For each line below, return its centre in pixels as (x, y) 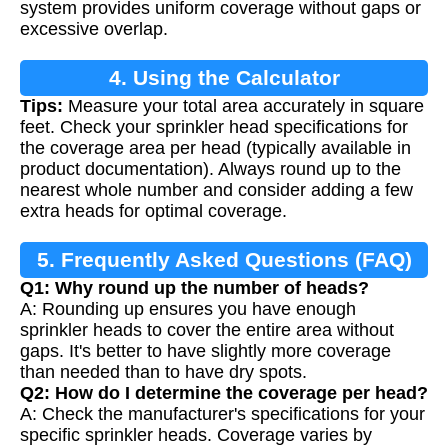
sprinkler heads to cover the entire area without (207, 330)
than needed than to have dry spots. (163, 372)
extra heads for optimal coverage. (153, 211)
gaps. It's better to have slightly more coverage (205, 351)
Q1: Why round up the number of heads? (194, 288)
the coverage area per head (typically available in (215, 148)
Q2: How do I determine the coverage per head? (224, 393)
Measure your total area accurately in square (243, 106)
